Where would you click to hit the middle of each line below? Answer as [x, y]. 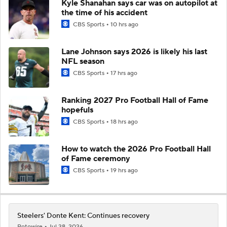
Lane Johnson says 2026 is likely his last [134, 51]
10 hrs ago [124, 24]
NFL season [83, 61]
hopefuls [77, 110]
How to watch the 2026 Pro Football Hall [136, 149]
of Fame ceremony [96, 158]
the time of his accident [104, 12]
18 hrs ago [124, 122]
